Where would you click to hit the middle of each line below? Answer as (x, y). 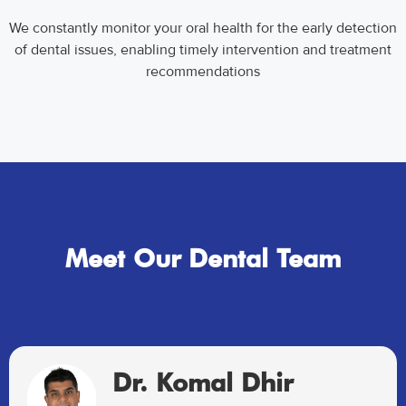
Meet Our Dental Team (203, 258)
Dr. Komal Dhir (202, 383)
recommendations (203, 71)
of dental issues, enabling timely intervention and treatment (203, 49)
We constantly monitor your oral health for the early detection (203, 28)
